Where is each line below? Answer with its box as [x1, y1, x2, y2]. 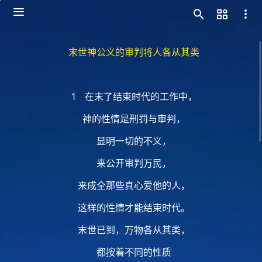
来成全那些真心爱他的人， [78, 180, 190, 191]
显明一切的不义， [96, 135, 171, 147]
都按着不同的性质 [96, 246, 171, 258]
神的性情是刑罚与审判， [82, 113, 185, 125]
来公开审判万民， [96, 157, 171, 169]
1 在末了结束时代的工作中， [71, 91, 197, 102]
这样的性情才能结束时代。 [78, 202, 190, 213]
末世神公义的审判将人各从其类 [68, 46, 199, 58]
